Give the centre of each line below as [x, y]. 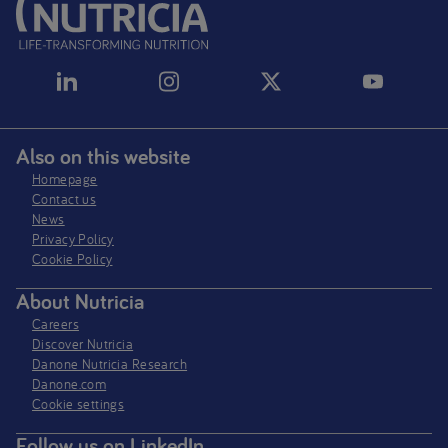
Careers [55, 323]
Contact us [64, 199]
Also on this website [103, 156]
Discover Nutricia [83, 343]
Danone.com [69, 383]
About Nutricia [80, 300]
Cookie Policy [72, 259]
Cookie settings [78, 403]
